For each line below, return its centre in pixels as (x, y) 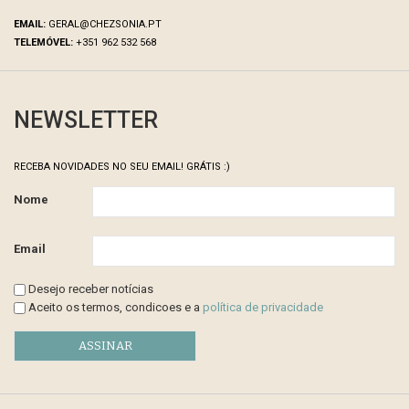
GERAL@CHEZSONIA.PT (104, 24)
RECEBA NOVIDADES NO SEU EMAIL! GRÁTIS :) (122, 166)
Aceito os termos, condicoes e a (114, 307)
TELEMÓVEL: (43, 42)
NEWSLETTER (86, 120)
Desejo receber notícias (89, 288)
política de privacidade (263, 307)
